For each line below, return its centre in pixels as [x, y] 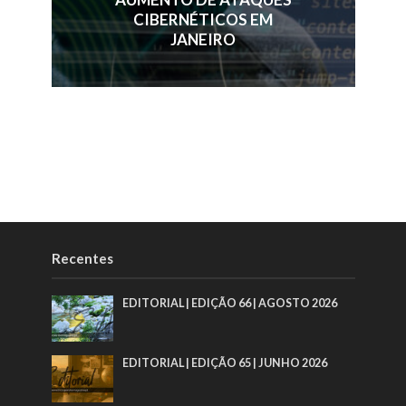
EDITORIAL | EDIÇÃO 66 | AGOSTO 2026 [230, 303]
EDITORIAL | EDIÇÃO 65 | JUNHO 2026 [225, 363]
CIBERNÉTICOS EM [203, 19]
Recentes [82, 258]
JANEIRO [203, 39]
